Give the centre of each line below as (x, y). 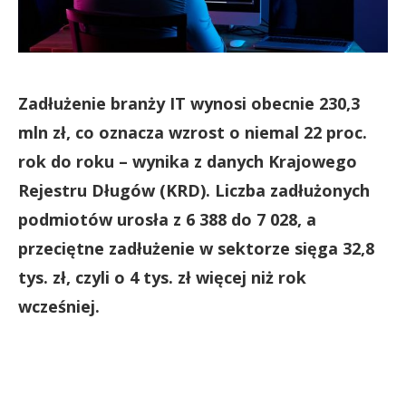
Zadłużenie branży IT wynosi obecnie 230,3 (189, 103)
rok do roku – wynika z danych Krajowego (188, 161)
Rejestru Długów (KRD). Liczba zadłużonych (194, 190)
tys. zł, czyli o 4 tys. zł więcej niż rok (162, 277)
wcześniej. (59, 306)
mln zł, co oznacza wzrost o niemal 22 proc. (193, 132)
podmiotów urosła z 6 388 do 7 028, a (167, 219)
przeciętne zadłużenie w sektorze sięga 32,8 (196, 248)
